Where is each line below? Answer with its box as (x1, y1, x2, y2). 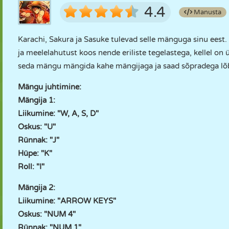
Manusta (192, 8, 221, 16)
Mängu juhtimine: (18, 82, 81, 91)
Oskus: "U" (18, 122, 56, 131)
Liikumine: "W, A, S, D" (18, 109, 99, 118)
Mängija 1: (18, 96, 55, 105)
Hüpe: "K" (18, 149, 52, 158)
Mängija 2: (18, 183, 55, 192)
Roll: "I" (18, 162, 44, 171)
